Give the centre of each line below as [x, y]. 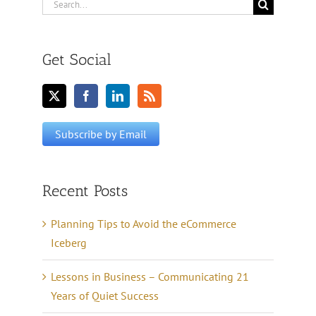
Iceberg [69, 243]
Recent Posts [85, 190]
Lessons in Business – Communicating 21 [150, 277]
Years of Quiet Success [105, 296]
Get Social [77, 60]
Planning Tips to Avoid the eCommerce [144, 224]
